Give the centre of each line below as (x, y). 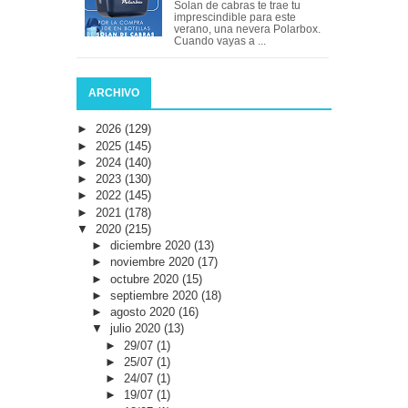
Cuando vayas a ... (220, 41)
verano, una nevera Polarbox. (249, 30)
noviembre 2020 (153, 262)
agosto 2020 (144, 312)
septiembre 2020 (155, 295)
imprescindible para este (235, 18)
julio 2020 (137, 329)
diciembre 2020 (152, 246)
